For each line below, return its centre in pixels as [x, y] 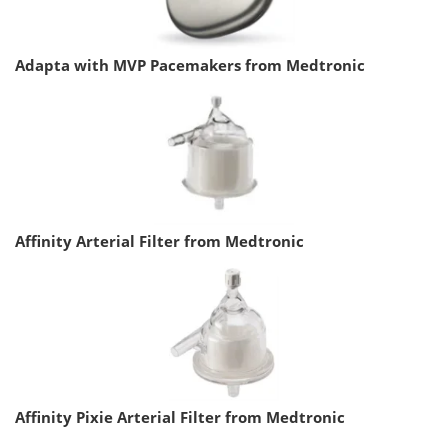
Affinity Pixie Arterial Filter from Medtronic [180, 416]
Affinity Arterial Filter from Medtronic [159, 240]
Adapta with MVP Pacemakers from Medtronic [190, 64]
